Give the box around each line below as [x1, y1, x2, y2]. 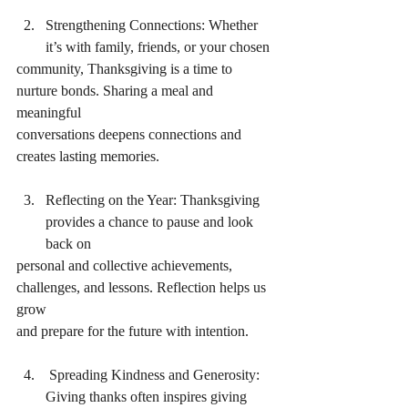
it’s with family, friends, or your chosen [46, 39, 270, 55]
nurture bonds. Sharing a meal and [16, 83, 217, 98]
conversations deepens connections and [16, 127, 245, 142]
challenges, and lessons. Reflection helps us [16, 280, 270, 295]
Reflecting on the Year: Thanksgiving [46, 192, 263, 208]
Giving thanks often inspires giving [46, 389, 250, 404]
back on [46, 236, 91, 251]
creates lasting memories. [16, 148, 159, 164]
